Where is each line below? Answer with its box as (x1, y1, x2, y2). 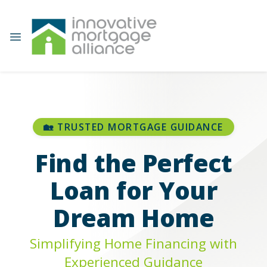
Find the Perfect (35, 146, 232, 179)
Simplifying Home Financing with (30, 234, 237, 253)
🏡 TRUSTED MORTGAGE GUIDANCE (44, 120, 223, 133)
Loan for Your (49, 173, 218, 207)
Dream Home (53, 201, 214, 234)
